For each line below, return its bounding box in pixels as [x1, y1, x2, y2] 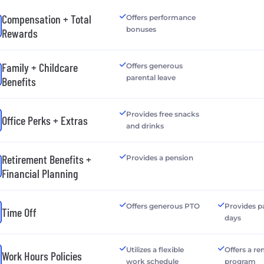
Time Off [2, 204, 37, 219]
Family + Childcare [2, 60, 78, 74]
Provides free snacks [126, 109, 199, 118]
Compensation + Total [2, 11, 91, 26]
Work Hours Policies [2, 248, 82, 263]
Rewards [2, 25, 38, 40]
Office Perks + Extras [2, 113, 88, 127]
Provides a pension [126, 153, 193, 162]
